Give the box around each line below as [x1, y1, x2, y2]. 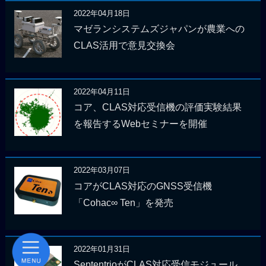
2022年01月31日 [73, 244, 130, 254]
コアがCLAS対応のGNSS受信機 [73, 180, 212, 191]
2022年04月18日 [73, 8, 130, 18]
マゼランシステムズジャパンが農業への [73, 24, 245, 34]
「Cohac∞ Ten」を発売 [73, 197, 173, 208]
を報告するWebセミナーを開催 [73, 119, 207, 129]
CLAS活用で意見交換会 [73, 40, 175, 51]
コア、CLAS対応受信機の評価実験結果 [73, 102, 242, 113]
